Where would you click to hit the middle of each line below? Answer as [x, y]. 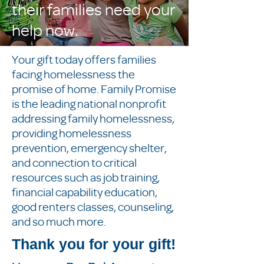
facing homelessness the [73, 74]
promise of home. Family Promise [94, 89]
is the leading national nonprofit [89, 103]
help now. [45, 30]
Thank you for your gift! [94, 244]
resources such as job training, [86, 177]
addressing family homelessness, [93, 118]
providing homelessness [72, 133]
